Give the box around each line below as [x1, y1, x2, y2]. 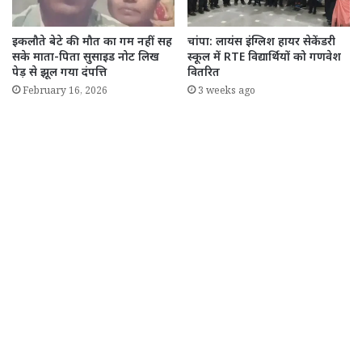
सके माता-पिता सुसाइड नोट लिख [12, 49, 159, 65]
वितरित [187, 65, 220, 81]
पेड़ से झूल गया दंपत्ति [12, 65, 107, 81]
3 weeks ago [198, 84, 255, 100]
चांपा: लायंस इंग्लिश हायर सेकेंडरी [187, 34, 335, 50]
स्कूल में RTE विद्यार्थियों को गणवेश [187, 49, 341, 65]
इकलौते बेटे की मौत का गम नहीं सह [12, 34, 172, 50]
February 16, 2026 [23, 84, 107, 100]
